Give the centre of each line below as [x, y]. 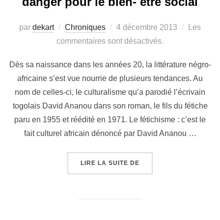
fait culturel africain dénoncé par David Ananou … [110, 134]
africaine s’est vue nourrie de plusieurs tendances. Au [110, 79]
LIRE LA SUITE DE [110, 163]
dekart [43, 27]
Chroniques [85, 27]
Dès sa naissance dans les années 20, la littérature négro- [110, 65]
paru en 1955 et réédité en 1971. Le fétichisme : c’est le [110, 120]
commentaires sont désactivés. [110, 41]
